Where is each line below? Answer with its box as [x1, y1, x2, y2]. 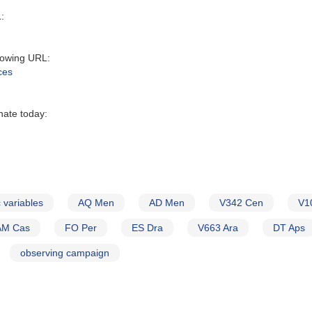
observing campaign [20, 247, 109, 258]
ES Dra [132, 222, 163, 233]
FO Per [65, 222, 97, 233]
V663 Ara [198, 222, 238, 233]
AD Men [149, 197, 185, 208]
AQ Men [78, 197, 114, 208]
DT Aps [273, 222, 305, 233]
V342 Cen [219, 197, 263, 208]
